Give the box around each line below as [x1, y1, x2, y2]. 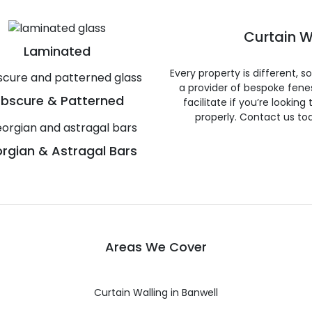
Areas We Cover [105, 237, 207, 256]
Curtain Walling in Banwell [94, 285, 218, 299]
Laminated [23, 42, 91, 60]
